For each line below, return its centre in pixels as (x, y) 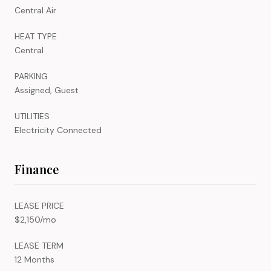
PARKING (31, 76)
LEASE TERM (39, 245)
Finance (37, 169)
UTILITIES (32, 116)
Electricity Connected (58, 130)
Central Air (35, 10)
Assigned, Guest (47, 90)
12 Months (34, 259)
